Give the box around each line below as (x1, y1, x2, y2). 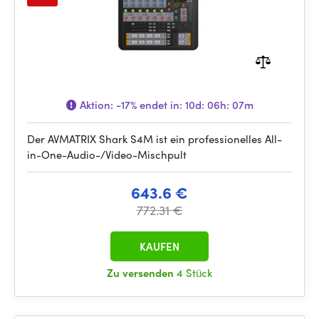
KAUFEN (140, 239, 179, 254)
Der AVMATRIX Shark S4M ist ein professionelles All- (27, 131, 282, 147)
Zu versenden (107, 265, 177, 281)
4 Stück (177, 265, 212, 281)
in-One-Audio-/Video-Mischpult (27, 147, 187, 162)
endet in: (136, 97, 185, 113)
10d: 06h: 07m (184, 97, 253, 113)
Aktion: (76, 97, 116, 113)
